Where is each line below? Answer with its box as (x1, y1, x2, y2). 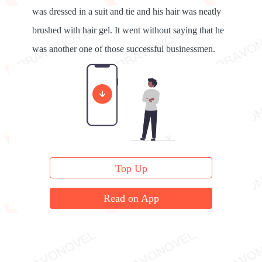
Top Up (115, 163, 147, 174)
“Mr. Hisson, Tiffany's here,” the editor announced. (32, 67, 220, 77)
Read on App (103, 192, 159, 204)
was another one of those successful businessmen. (32, 44, 215, 54)
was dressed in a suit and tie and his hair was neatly (32, 6, 221, 16)
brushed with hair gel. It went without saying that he (32, 25, 224, 35)
